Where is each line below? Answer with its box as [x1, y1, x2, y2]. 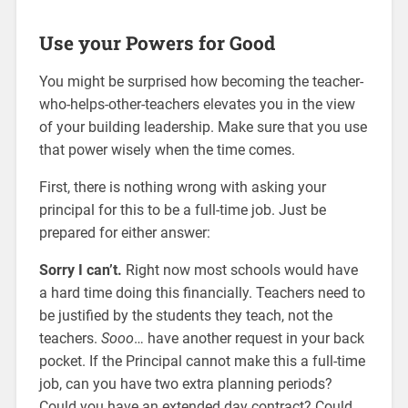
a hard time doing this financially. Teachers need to [38, 283, 365, 301]
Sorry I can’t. [38, 260, 122, 279]
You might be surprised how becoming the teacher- [38, 72, 363, 90]
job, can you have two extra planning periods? [38, 374, 332, 393]
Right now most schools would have [121, 260, 358, 279]
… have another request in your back [133, 329, 364, 347]
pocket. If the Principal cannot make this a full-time [38, 352, 365, 370]
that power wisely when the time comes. [38, 140, 295, 158]
